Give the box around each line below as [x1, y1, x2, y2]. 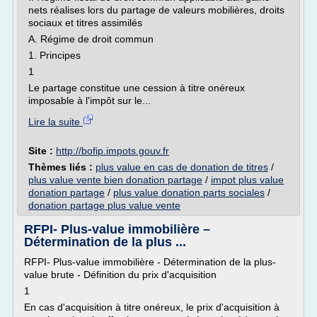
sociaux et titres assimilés [28, 17, 142, 28]
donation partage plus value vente [28, 200, 180, 211]
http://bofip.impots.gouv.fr [56, 145, 169, 156]
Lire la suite [28, 116, 83, 127]
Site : [28, 145, 56, 156]
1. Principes [28, 50, 81, 61]
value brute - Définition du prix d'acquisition [24, 269, 217, 280]
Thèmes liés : [28, 161, 96, 173]
